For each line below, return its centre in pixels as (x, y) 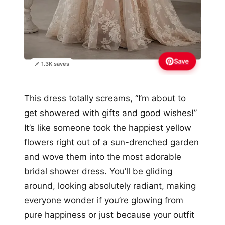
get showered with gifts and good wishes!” (110, 113)
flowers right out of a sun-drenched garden (111, 142)
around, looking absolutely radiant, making (110, 186)
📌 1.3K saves (52, 64)
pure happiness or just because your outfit (109, 215)
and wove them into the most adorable (103, 157)
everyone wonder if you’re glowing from (104, 201)
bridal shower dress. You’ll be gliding (98, 172)
